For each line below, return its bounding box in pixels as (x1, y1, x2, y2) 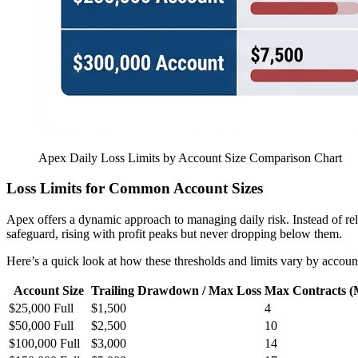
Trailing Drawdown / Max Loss (91, 283, 261, 297)
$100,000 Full (9, 336, 80, 350)
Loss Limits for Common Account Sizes (6, 180, 263, 197)
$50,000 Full (9, 318, 74, 332)
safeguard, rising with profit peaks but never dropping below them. (6, 226, 342, 241)
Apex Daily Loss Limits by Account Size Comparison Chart (38, 150, 342, 165)
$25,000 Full (9, 300, 74, 315)
